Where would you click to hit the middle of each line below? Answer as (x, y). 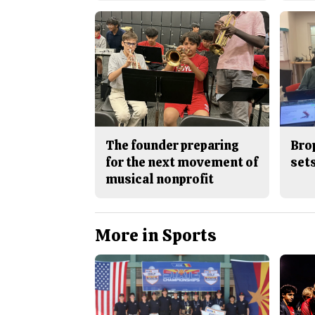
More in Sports (155, 235)
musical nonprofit (159, 179)
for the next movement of (181, 162)
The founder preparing (172, 145)
